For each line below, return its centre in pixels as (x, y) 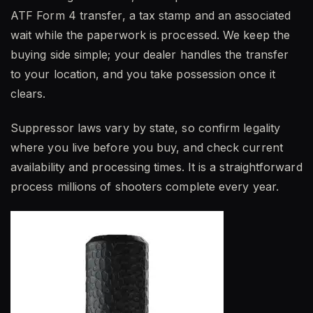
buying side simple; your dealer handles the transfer (150, 55)
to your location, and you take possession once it (143, 74)
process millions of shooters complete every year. (145, 187)
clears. (28, 94)
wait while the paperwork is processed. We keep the (150, 35)
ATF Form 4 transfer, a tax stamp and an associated (151, 16)
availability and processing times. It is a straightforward (156, 167)
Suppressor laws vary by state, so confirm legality (145, 128)
